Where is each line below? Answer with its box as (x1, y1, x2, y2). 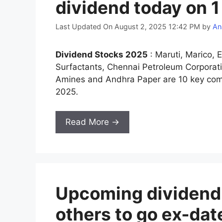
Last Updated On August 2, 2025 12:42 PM (55, 22, 200, 31)
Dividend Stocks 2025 (55, 50, 148, 60)
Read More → (65, 116, 119, 127)
